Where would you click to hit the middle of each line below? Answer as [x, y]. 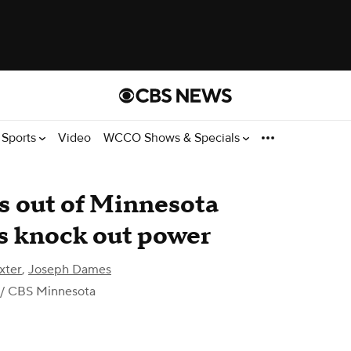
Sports [20, 138]
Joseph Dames [70, 270]
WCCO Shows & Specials [173, 138]
